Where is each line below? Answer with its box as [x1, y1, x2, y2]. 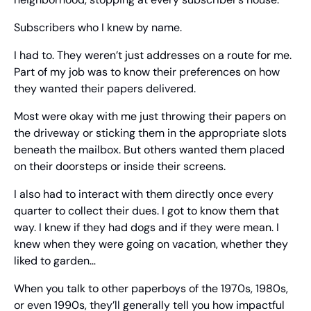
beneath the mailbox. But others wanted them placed [14, 142, 285, 158]
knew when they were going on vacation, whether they [14, 237, 288, 252]
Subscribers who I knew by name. [14, 20, 182, 35]
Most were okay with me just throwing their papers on [14, 109, 286, 124]
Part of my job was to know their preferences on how [14, 65, 280, 80]
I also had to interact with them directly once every [14, 187, 274, 202]
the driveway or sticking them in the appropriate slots [14, 126, 287, 141]
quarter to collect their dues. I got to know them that [14, 203, 279, 219]
